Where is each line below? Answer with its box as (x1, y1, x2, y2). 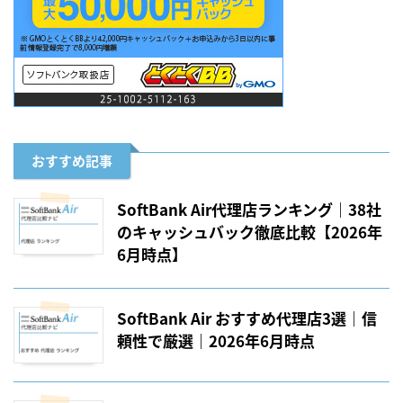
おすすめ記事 (31, 150, 112, 170)
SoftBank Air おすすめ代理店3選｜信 (117, 306, 377, 329)
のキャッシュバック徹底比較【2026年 (117, 219, 382, 243)
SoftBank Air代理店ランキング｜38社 (117, 197, 381, 220)
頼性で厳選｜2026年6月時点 (117, 328, 315, 352)
